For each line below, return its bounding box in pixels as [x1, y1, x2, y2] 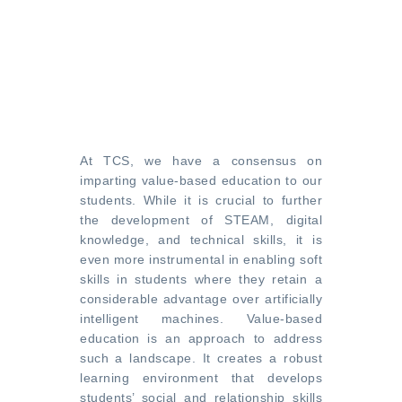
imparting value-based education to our [80, 173, 322, 188]
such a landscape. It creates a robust [80, 351, 322, 365]
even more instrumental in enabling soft [80, 252, 322, 267]
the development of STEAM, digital [80, 213, 322, 227]
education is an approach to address [80, 331, 322, 345]
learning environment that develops [80, 371, 322, 385]
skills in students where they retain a [80, 272, 322, 286]
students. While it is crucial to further [80, 193, 322, 207]
